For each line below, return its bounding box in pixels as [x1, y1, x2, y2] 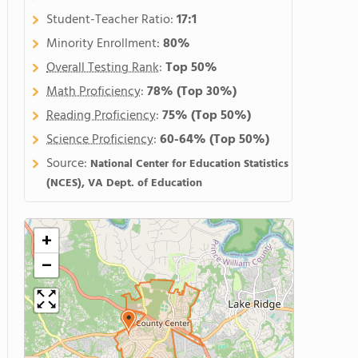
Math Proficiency [46, 82, 141, 102]
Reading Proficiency [46, 105, 156, 126]
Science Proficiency [46, 129, 153, 150]
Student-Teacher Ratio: [46, 10, 177, 30]
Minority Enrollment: [46, 34, 163, 54]
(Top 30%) [177, 82, 237, 102]
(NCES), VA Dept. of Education [46, 174, 202, 193]
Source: [46, 153, 90, 174]
